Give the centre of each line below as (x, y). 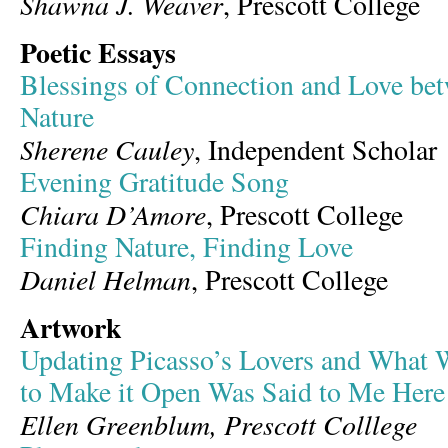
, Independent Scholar (315, 149)
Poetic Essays (98, 52)
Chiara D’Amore (113, 214)
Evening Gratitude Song (154, 181)
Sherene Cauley (107, 149)
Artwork (71, 327)
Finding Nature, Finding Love (186, 246)
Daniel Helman (105, 279)
